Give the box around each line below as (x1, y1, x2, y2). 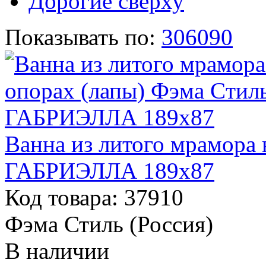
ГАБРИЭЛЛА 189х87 (5, 157, 214, 183)
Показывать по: (5, 24, 156, 50)
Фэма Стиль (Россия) (5, 211, 213, 237)
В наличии (5, 237, 109, 264)
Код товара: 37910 (5, 184, 183, 210)
